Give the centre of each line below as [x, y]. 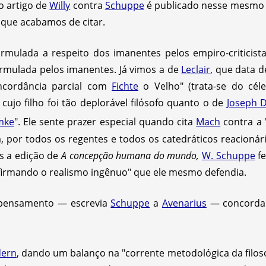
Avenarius [184, 203]
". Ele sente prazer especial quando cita [105, 122]
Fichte [125, 86]
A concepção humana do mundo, [130, 155]
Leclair [196, 70]
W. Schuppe [228, 155]
